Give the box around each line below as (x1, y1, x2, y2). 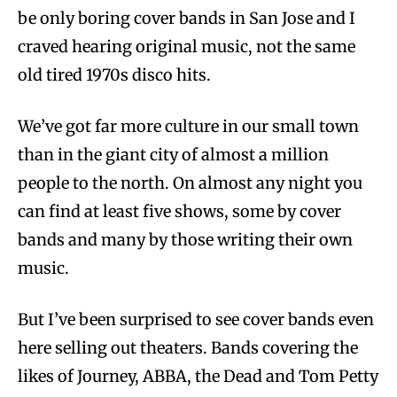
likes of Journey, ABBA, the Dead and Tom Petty (18, 365, 378, 386)
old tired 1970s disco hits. (18, 64, 211, 85)
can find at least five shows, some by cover (18, 200, 341, 222)
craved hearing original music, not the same (18, 35, 355, 57)
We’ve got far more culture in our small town (18, 115, 359, 136)
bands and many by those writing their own (18, 229, 353, 250)
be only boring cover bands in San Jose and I (18, 7, 355, 28)
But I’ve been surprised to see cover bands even (18, 308, 374, 330)
